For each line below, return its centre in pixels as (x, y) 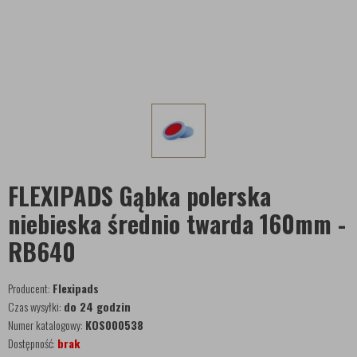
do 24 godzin (97, 306)
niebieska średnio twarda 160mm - (177, 224)
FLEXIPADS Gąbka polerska (139, 196)
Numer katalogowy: (47, 325)
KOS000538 (114, 325)
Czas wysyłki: (36, 306)
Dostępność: (33, 343)
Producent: (30, 288)
